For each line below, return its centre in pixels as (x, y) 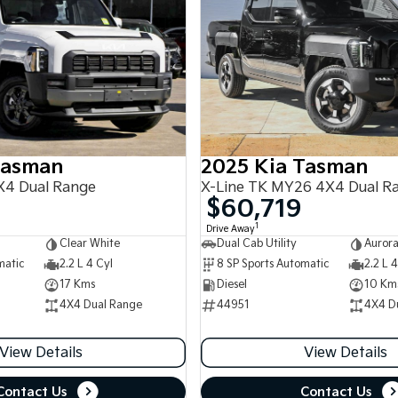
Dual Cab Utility (257, 244)
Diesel (232, 285)
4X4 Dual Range (100, 306)
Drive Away (231, 229)
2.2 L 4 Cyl (86, 265)
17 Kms (77, 285)
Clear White (89, 244)
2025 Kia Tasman (284, 167)
